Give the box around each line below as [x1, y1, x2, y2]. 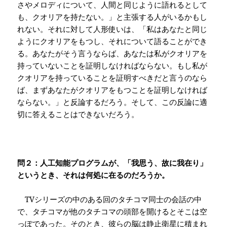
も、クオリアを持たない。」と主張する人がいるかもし [17, 12, 208, 22]
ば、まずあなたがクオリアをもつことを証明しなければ [17, 85, 208, 95]
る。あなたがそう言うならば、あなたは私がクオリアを [17, 48, 208, 59]
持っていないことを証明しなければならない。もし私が [17, 60, 208, 71]
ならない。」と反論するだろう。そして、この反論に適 [17, 97, 208, 107]
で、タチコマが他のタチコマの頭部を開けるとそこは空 [17, 206, 208, 217]
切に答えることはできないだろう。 [17, 109, 139, 120]
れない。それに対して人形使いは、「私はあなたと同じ [17, 24, 208, 34]
